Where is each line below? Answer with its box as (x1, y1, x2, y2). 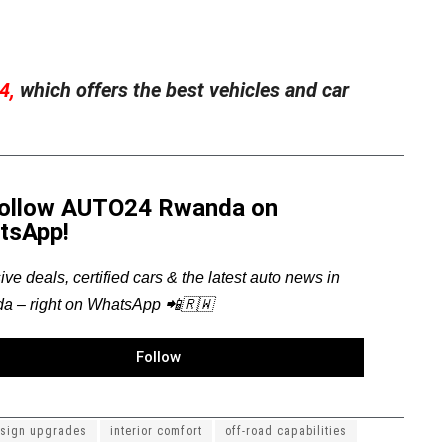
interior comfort (110, 423, 202, 438)
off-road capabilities (225, 423, 347, 438)
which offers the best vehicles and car (15, 77, 349, 102)
